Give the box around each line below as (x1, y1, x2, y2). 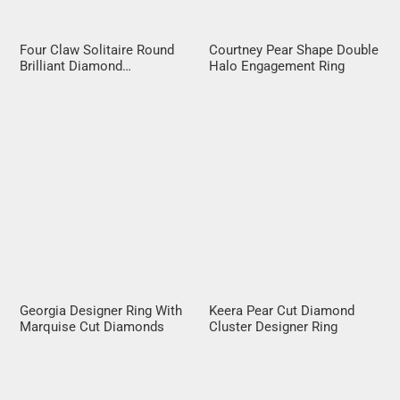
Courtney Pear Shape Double (209, 41, 379, 58)
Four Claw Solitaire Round (20, 41, 175, 58)
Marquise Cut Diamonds (20, 319, 165, 336)
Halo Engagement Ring (209, 57, 345, 74)
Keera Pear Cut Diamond (209, 303, 354, 320)
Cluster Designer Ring (209, 319, 337, 336)
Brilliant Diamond (20, 57, 123, 74)
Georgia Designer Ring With (20, 303, 183, 320)
